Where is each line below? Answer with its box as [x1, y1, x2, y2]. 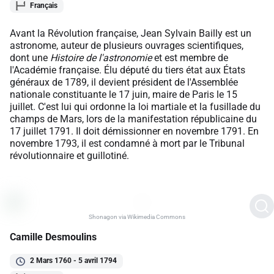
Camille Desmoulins [10, 231, 97, 243]
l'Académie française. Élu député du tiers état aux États [10, 64, 245, 76]
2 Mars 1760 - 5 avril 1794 [30, 256, 117, 265]
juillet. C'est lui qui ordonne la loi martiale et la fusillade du [10, 101, 261, 113]
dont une [10, 52, 48, 64]
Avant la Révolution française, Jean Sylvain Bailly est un [10, 28, 251, 40]
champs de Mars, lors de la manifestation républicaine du [10, 113, 257, 125]
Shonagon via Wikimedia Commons [89, 213, 185, 221]
